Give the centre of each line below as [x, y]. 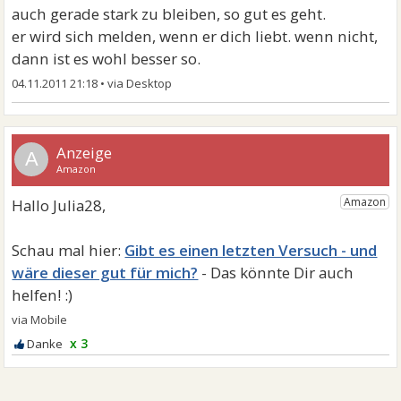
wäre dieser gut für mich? [105, 273]
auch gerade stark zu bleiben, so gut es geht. [169, 14]
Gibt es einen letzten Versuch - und [251, 250]
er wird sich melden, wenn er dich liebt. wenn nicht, [195, 36]
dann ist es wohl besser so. [107, 59]
